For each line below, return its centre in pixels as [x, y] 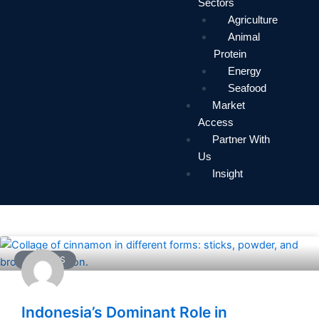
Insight [227, 173]
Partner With [241, 139]
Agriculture [252, 20]
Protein [230, 54]
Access [215, 122]
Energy [244, 71]
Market [228, 105]
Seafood [247, 88]
